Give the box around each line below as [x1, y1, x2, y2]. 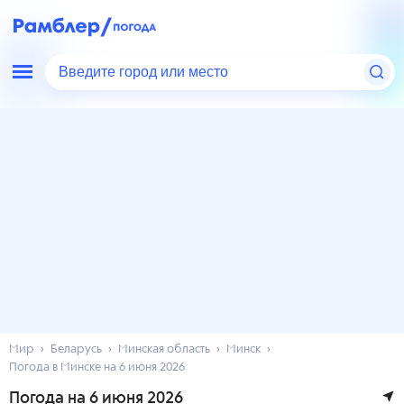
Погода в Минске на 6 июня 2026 [9, 362, 185, 373]
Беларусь [50, 344, 102, 355]
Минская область [118, 344, 210, 355]
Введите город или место [59, 62, 234, 82]
